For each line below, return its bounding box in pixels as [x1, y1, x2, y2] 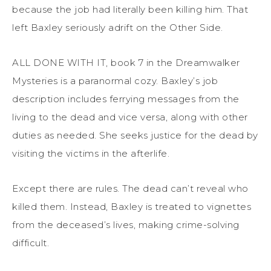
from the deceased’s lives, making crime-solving [12, 218, 240, 230]
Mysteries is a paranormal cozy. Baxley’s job [12, 74, 218, 87]
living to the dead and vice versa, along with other [12, 111, 248, 123]
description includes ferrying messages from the [12, 93, 240, 105]
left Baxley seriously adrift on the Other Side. [12, 21, 223, 33]
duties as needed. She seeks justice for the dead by [12, 129, 258, 141]
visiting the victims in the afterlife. [12, 147, 169, 159]
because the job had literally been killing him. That [12, 3, 248, 15]
